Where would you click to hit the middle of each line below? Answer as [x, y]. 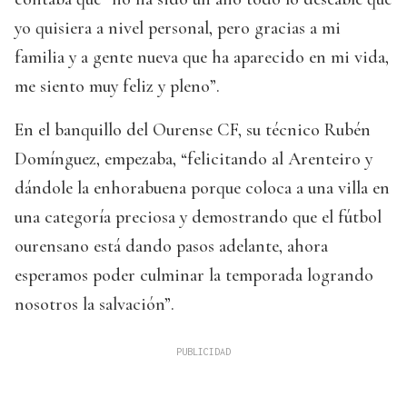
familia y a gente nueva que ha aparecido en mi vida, [202, 58]
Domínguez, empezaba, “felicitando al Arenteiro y [194, 159]
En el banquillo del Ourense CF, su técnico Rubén [193, 130]
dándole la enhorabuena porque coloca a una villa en [202, 189]
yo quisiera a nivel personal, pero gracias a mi [178, 29]
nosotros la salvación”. [94, 305]
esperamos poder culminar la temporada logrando [194, 276]
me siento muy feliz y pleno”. [117, 87]
